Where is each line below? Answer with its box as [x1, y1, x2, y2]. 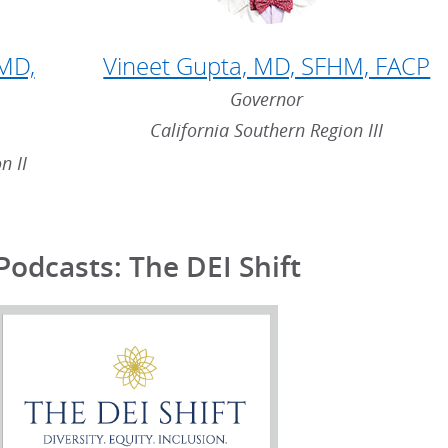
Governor [230, 87, 304, 111]
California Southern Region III [150, 118, 384, 142]
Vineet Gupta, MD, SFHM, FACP [103, 49, 431, 82]
